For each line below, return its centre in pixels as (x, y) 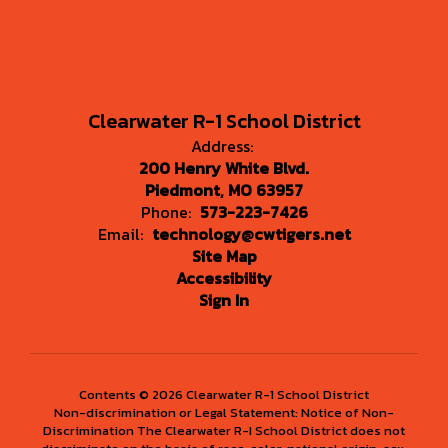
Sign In (224, 300)
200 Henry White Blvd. (224, 168)
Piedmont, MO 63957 (224, 190)
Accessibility (224, 278)
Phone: (165, 212)
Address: (221, 146)
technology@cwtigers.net (251, 234)
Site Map (224, 256)
